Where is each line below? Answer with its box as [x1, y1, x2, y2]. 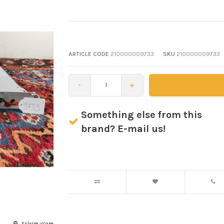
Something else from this [80, 108, 202, 120]
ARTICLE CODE [68, 50, 109, 57]
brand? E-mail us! [80, 122, 165, 134]
